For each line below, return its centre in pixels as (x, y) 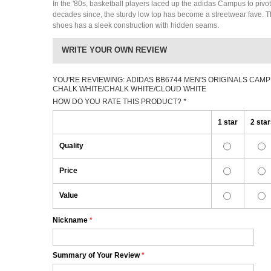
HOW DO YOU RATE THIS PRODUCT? (118, 102)
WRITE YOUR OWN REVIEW (114, 50)
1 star (228, 122)
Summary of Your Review (96, 255)
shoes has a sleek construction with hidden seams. (136, 25)
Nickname (70, 220)
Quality (71, 146)
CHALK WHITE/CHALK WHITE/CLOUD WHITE (129, 89)
